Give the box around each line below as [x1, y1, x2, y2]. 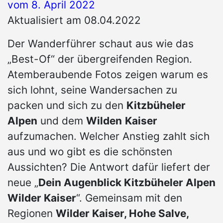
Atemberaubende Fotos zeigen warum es [7, 68, 208, 81]
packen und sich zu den [7, 99, 126, 112]
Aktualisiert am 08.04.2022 [7, 14, 141, 27]
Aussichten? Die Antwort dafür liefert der [7, 161, 210, 174]
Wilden [86, 114, 122, 127]
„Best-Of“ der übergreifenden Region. [7, 53, 192, 66]
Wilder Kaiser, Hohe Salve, [56, 207, 189, 220]
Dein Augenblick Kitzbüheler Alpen [38, 176, 216, 189]
